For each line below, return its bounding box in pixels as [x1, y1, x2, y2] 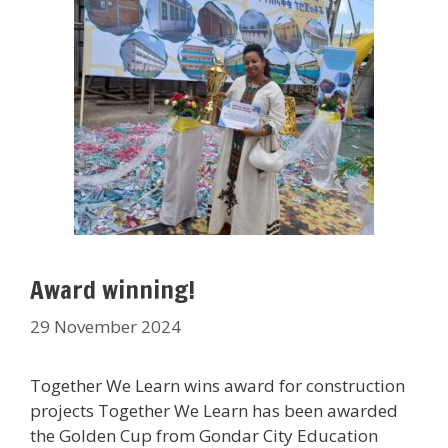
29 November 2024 [30, 314, 181, 338]
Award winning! [30, 272, 195, 307]
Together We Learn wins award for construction [30, 373, 405, 397]
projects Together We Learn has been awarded [30, 398, 398, 422]
